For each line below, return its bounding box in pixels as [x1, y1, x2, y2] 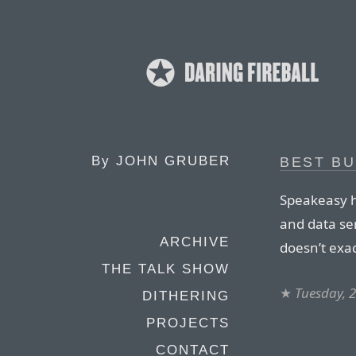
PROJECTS [146, 315, 230, 331]
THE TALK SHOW [102, 261, 230, 277]
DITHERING [142, 288, 230, 304]
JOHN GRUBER [116, 153, 230, 168]
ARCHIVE [160, 234, 230, 250]
